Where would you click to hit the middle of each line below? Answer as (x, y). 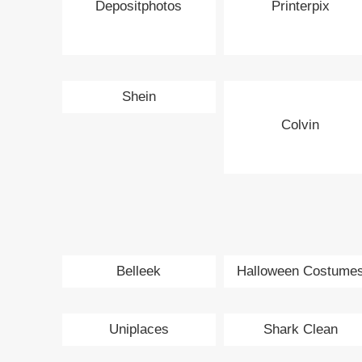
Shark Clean (300, 329)
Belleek (139, 271)
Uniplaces (139, 329)
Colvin (301, 124)
